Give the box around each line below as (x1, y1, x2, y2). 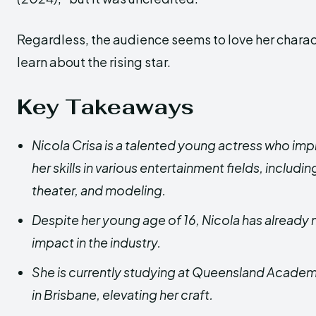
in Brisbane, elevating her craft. (32, 286, 213, 303)
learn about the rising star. (17, 54, 171, 70)
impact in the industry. (32, 234, 161, 250)
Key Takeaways (17, 93, 194, 121)
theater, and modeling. (32, 182, 166, 198)
